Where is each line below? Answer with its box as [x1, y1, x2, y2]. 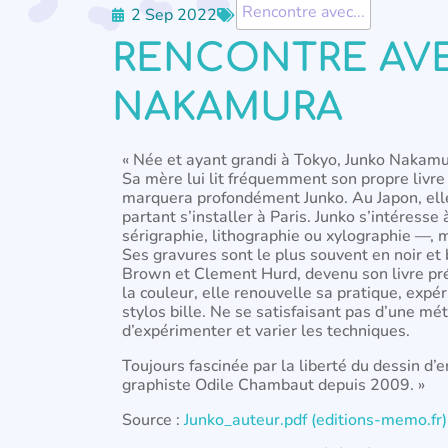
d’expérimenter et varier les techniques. [122, 320, 410, 342]
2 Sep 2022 [131, 3, 217, 26]
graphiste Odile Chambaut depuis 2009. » [122, 374, 425, 396]
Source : [122, 409, 184, 431]
